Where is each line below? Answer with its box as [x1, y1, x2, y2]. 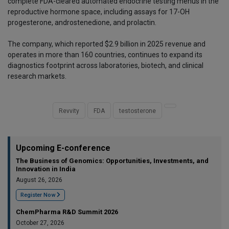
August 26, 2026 [16, 176, 62, 184]
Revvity [59, 107, 79, 115]
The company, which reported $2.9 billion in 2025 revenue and [8, 40, 205, 49]
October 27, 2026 [16, 219, 64, 227]
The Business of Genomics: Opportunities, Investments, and [16, 157, 209, 165]
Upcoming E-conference [16, 143, 110, 153]
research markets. [8, 72, 66, 81]
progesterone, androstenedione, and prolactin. [8, 18, 156, 27]
